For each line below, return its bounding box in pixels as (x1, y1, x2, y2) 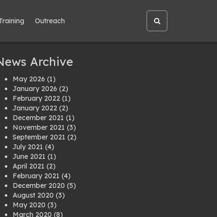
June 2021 (13, 152, 46, 161)
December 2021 (13, 113, 64, 122)
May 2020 (13, 201, 46, 209)
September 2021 (13, 133, 65, 141)
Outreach (35, 16, 65, 25)
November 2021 (13, 123, 65, 132)
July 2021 (13, 142, 43, 151)
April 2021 (13, 162, 45, 170)
